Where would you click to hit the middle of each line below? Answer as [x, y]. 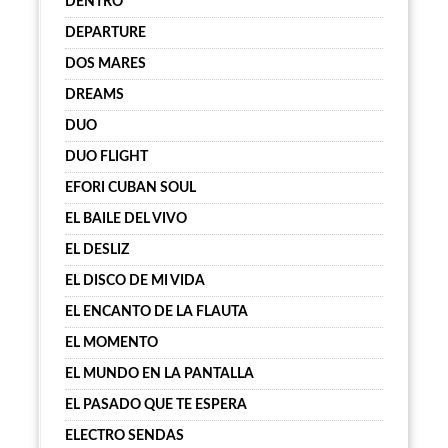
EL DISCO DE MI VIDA [135, 281]
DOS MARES [105, 64]
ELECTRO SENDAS [124, 436]
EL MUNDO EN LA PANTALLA [159, 374]
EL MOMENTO [111, 343]
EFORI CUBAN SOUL [130, 188]
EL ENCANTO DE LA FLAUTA [156, 312]
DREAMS [94, 95]
